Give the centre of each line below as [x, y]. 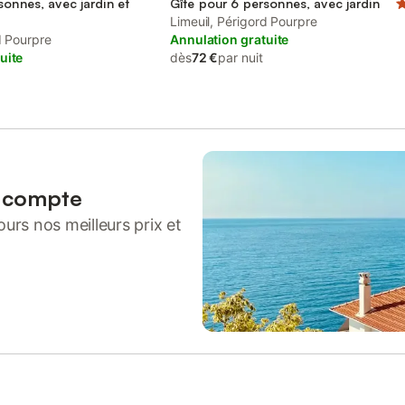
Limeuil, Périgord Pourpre [244, 21]
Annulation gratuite [230, 39]
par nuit [240, 57]
